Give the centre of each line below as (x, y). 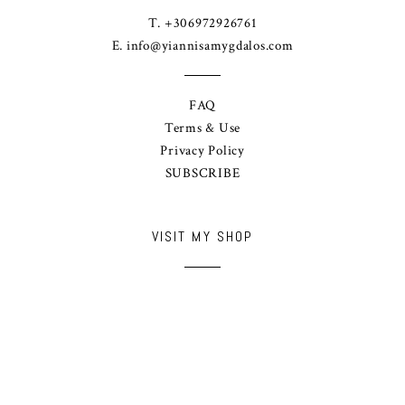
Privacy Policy (202, 151)
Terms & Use (202, 128)
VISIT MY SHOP (202, 237)
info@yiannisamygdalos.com (210, 46)
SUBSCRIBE (202, 174)
